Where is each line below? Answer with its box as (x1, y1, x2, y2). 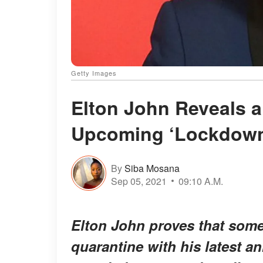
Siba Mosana (124, 161, 180, 175)
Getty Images (71, 68, 117, 78)
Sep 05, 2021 (111, 174, 167, 188)
